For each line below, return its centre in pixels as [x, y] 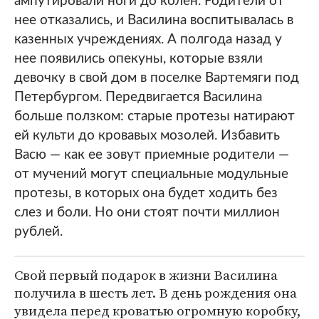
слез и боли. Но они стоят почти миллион [147, 213]
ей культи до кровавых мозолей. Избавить [147, 136]
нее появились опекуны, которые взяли [138, 59]
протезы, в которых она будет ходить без [146, 194]
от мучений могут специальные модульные [151, 174]
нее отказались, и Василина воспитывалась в [154, 21]
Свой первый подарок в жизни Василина [146, 275]
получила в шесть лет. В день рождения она [156, 293]
